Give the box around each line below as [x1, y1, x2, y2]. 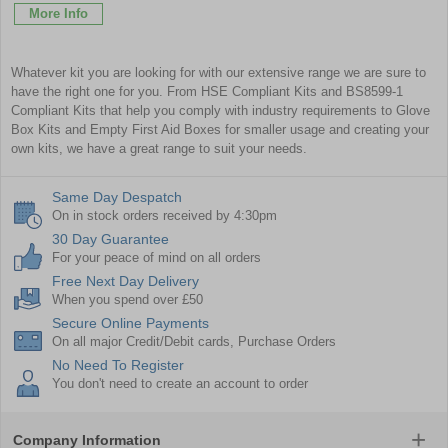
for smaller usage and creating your [221, 121, 429, 137]
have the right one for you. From [11, 83, 201, 99]
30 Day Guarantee [52, 230, 169, 247]
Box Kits [11, 121, 61, 137]
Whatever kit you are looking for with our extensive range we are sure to [11, 64, 426, 80]
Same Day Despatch [52, 188, 182, 205]
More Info [29, 6, 88, 22]
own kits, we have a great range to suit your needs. [11, 140, 307, 156]
